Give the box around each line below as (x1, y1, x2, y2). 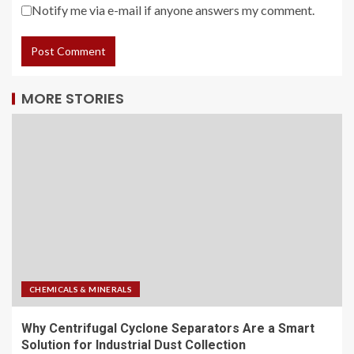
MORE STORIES (21, 88, 124, 108)
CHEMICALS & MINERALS (29, 284, 132, 294)
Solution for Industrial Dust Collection (21, 337, 246, 352)
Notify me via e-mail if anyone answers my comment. (32, 2, 314, 17)
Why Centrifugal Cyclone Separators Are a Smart (21, 320, 314, 336)
